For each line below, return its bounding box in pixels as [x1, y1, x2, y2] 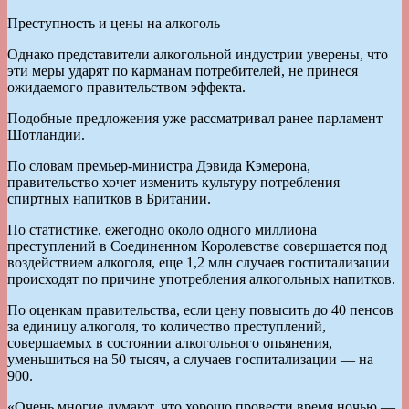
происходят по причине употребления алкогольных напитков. [7, 270, 395, 287]
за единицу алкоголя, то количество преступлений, [7, 318, 326, 334]
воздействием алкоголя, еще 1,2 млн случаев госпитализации [7, 254, 390, 270]
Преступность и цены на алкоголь [7, 15, 220, 31]
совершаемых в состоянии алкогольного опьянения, [7, 334, 332, 351]
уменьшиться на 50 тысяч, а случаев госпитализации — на [7, 351, 373, 367]
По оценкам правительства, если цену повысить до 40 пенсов [7, 301, 393, 318]
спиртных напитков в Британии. [7, 190, 211, 206]
